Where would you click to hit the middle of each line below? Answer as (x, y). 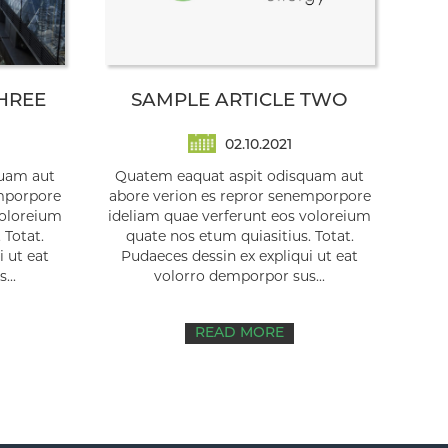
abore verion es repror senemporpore (239, 198)
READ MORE (240, 334)
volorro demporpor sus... (240, 278)
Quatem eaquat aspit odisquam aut (240, 178)
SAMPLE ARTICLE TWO (240, 102)
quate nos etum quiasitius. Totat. (239, 238)
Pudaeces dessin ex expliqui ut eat (240, 258)
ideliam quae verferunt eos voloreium (240, 218)
